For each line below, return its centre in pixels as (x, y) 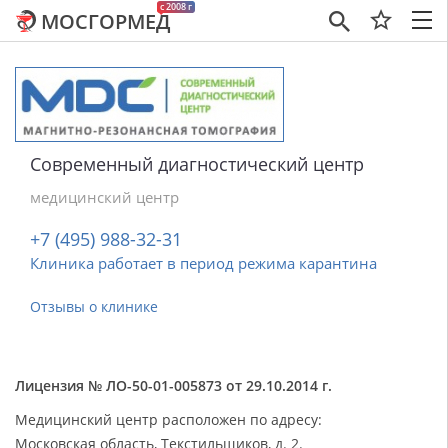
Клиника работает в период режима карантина (203, 263)
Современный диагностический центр (197, 164)
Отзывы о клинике (94, 306)
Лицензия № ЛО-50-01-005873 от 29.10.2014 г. (173, 385)
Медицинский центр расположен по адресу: (168, 419)
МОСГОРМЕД (105, 21)
